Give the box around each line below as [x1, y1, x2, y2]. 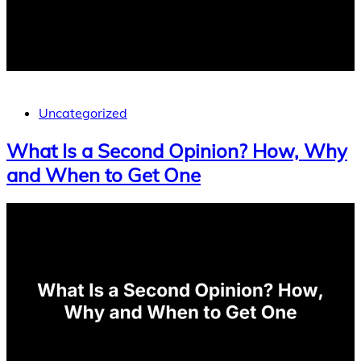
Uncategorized [39, 105, 127, 122]
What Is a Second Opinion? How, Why [6, 139, 347, 164]
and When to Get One [6, 163, 201, 188]
